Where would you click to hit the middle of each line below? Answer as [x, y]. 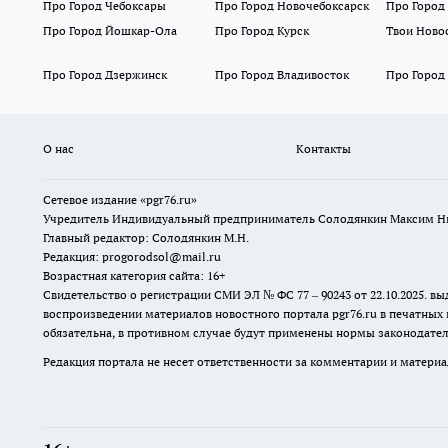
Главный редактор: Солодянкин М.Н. [146, 238]
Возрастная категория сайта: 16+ [134, 276]
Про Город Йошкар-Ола [110, 31]
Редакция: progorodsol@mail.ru [132, 257]
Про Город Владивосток [281, 75]
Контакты [323, 149]
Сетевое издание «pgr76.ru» [120, 200]
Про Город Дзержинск [105, 75]
